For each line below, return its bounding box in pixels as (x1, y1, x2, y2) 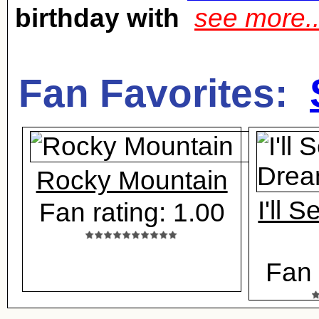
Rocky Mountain (36, 166, 228, 195)
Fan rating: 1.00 (38, 198, 225, 227)
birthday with (15, 4, 179, 33)
